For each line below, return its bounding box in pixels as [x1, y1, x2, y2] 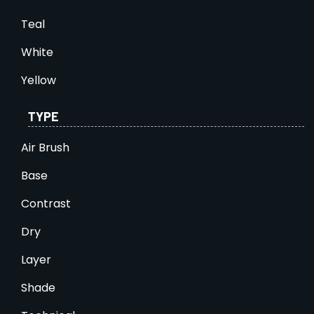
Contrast [21, 195, 71, 212]
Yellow [21, 71, 56, 88]
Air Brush [21, 139, 69, 156]
